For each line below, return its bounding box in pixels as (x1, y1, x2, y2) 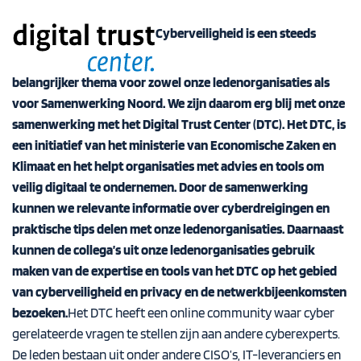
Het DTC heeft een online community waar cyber (68, 304, 334, 321)
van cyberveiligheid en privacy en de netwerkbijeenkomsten (12, 283, 346, 300)
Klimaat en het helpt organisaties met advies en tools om (12, 157, 324, 174)
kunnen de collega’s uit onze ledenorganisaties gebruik (12, 241, 315, 258)
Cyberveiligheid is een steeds (156, 24, 316, 41)
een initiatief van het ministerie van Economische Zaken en (12, 136, 336, 153)
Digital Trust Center (143, 115, 251, 132)
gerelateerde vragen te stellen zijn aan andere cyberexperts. (12, 325, 340, 342)
